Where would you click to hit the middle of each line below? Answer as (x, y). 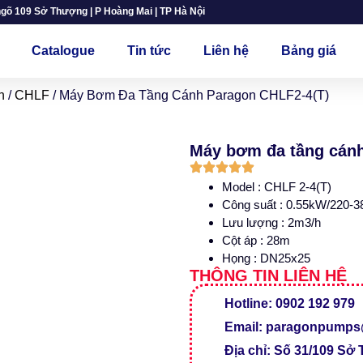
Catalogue (64, 51)
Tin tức (149, 51)
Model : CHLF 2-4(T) (277, 187)
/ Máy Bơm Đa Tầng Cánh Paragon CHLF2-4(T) (189, 95)
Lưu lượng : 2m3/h (271, 222)
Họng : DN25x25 (266, 258)
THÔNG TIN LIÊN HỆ (268, 275)
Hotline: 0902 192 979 (290, 303)
